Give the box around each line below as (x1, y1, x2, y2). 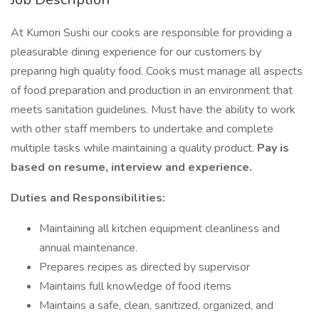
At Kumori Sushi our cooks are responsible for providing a (11, 25, 292, 41)
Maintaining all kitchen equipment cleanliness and (39, 221, 280, 236)
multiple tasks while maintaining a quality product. (11, 140, 257, 156)
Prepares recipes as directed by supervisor (39, 259, 250, 275)
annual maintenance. (39, 240, 137, 256)
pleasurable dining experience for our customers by (11, 44, 261, 60)
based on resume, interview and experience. (11, 159, 252, 175)
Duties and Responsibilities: (11, 190, 165, 206)
